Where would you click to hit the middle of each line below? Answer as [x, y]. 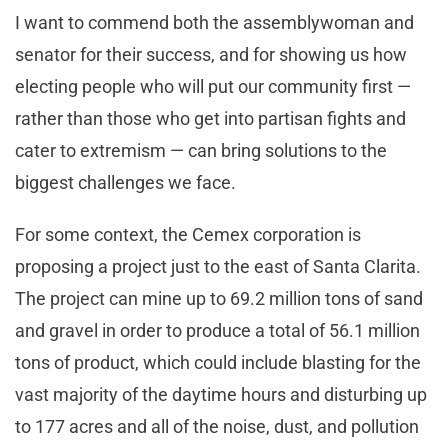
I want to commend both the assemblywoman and [214, 23]
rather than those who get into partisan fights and [210, 119]
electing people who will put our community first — [213, 87]
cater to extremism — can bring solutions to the [201, 151]
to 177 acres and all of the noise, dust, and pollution [217, 427]
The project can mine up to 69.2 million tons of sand [219, 299]
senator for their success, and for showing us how [211, 55]
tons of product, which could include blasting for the [218, 363]
